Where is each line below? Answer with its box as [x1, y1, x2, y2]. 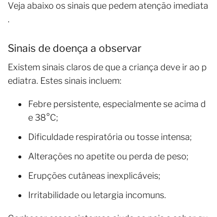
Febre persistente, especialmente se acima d [28, 99, 206, 109]
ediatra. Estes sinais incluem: [8, 76, 122, 86]
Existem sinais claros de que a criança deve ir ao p [8, 62, 207, 73]
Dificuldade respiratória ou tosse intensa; [28, 132, 192, 142]
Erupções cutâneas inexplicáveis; [28, 170, 160, 181]
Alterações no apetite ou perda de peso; [28, 151, 188, 162]
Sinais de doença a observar [8, 42, 141, 55]
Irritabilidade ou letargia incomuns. [28, 190, 166, 201]
